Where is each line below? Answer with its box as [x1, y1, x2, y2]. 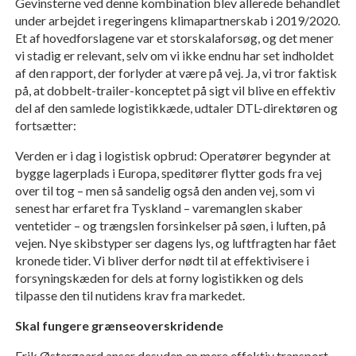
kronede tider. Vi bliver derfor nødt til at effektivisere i [14, 253, 309, 269]
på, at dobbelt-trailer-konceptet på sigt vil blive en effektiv [14, 83, 335, 99]
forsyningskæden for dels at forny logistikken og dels [14, 270, 304, 286]
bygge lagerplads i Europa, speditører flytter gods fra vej [14, 165, 322, 181]
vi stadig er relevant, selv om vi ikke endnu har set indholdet [14, 48, 334, 64]
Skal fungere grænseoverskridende [14, 318, 223, 334]
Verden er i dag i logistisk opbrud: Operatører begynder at [14, 148, 331, 164]
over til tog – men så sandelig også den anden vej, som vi [14, 183, 315, 199]
